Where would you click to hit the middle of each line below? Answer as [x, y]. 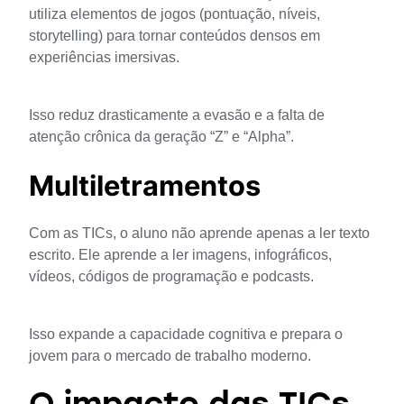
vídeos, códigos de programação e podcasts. [173, 277]
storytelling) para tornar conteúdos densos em [174, 36]
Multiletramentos [145, 186]
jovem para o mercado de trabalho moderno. [170, 356]
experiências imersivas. [106, 58]
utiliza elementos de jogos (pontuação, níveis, [174, 14]
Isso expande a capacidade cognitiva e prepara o [186, 335]
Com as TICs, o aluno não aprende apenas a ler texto [199, 234]
